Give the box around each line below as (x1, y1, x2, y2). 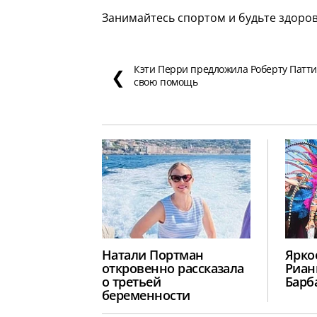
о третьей (102, 272, 161, 290)
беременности (102, 286, 190, 304)
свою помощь (134, 74, 198, 88)
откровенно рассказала (102, 259, 244, 277)
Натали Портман (102, 246, 204, 263)
